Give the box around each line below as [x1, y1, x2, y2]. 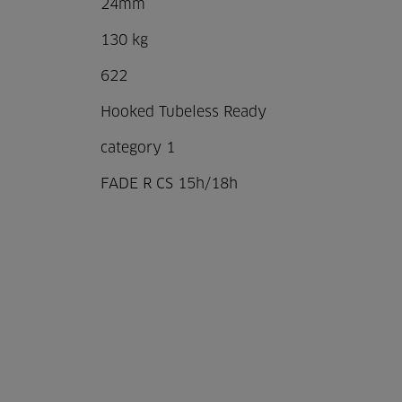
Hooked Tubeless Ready [100, 105, 267, 119]
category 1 [100, 141, 175, 155]
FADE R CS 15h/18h [100, 177, 238, 191]
